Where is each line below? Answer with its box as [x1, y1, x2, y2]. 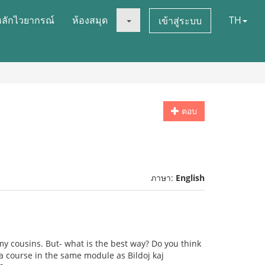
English [176, 172, 205, 183]
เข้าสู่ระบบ [159, 14, 202, 27]
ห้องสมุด [72, 14, 108, 27]
